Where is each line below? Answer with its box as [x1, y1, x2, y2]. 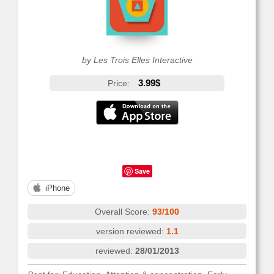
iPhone [45, 183, 70, 193]
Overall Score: [95, 207, 152, 217]
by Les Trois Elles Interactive [81, 55, 193, 65]
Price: [107, 78, 132, 88]
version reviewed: [95, 226, 166, 236]
